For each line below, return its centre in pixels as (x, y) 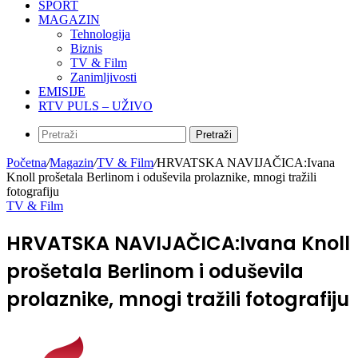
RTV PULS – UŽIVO (95, 106)
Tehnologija (100, 34)
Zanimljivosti (103, 77)
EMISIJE (62, 91)
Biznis (86, 48)
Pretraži (214, 135)
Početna (26, 163)
